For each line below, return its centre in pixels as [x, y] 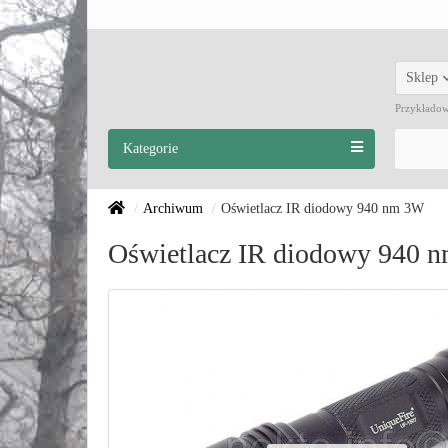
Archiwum [173, 208]
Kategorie [150, 148]
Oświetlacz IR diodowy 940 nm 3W [322, 208]
